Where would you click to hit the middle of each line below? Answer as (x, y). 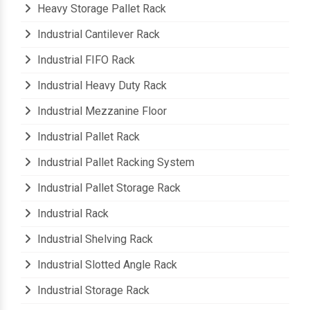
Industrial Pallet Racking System (115, 163)
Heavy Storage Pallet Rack (100, 9)
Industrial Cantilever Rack (97, 35)
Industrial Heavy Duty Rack (101, 86)
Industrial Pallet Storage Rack (108, 188)
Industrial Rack (72, 214)
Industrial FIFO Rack (85, 60)
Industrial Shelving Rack (94, 239)
